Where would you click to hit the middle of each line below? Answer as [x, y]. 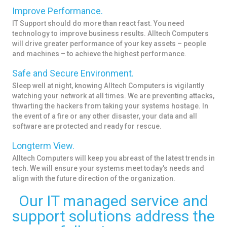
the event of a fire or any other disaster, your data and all [105, 116]
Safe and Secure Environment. [73, 73]
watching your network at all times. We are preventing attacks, [113, 96]
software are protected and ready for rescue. [87, 126]
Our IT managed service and [113, 201]
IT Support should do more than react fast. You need [98, 24]
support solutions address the [113, 216]
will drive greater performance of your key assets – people [109, 44]
